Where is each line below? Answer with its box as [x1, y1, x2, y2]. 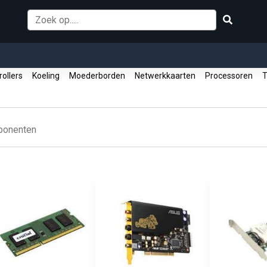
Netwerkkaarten [131, 71, 199, 80]
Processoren [201, 71, 256, 80]
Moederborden [66, 71, 129, 80]
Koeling [29, 71, 63, 80]
